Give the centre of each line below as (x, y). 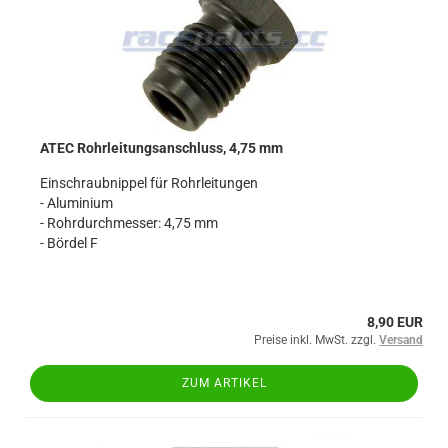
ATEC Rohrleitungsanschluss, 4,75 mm (161, 148)
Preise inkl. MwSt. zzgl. (316, 340)
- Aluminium (76, 203)
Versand (401, 340)
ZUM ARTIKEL (224, 383)
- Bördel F (69, 243)
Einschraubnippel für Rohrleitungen (149, 183)
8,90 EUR (395, 322)
